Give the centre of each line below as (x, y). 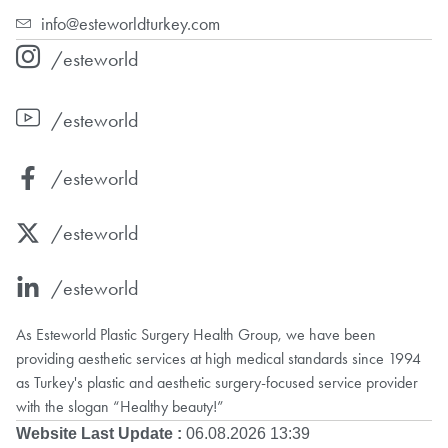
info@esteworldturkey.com (130, 23)
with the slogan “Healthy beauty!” (120, 406)
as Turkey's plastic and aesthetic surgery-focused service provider (217, 382)
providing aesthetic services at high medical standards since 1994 (218, 358)
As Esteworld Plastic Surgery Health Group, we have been (196, 334)
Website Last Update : (99, 433)
